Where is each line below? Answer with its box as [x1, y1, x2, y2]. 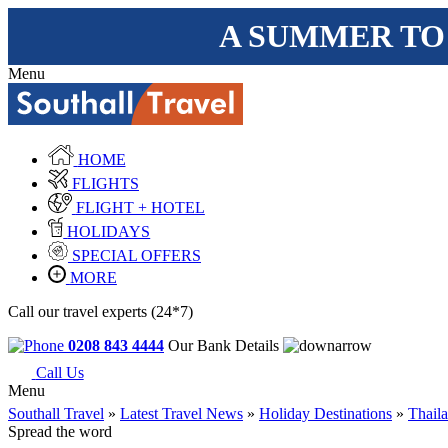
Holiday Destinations [259, 405, 392, 423]
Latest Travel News [120, 405, 243, 423]
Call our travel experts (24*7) [8, 302, 193, 320]
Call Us [35, 364, 84, 382]
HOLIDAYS [67, 222, 151, 240]
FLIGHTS [71, 175, 139, 192]
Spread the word [8, 423, 112, 441]
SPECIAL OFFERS [72, 246, 201, 264]
